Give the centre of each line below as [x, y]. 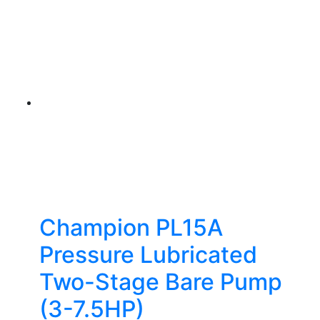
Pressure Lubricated [148, 255]
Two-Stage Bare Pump [161, 282]
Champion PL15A [131, 227]
